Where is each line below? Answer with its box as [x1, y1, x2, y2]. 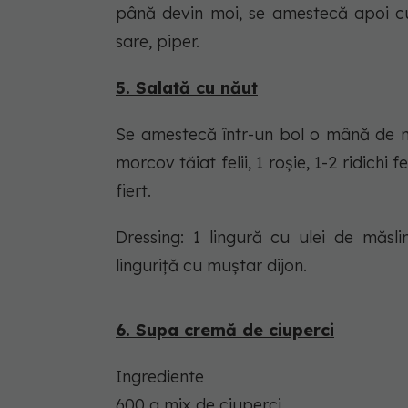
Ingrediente [116, 365, 204, 387]
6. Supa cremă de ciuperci [116, 319, 334, 341]
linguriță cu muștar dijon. [116, 254, 307, 276]
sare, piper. [116, 30, 199, 52]
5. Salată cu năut [116, 76, 258, 98]
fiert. [116, 179, 151, 201]
